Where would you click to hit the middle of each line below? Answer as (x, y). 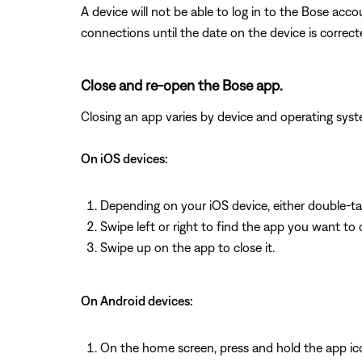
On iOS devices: (124, 158)
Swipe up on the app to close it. (187, 247)
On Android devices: (137, 300)
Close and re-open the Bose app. (182, 85)
